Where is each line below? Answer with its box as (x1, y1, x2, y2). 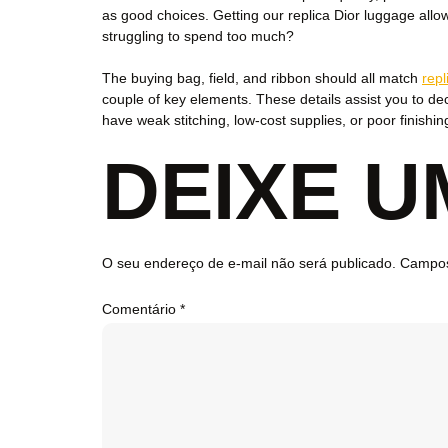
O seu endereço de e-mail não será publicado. (102, 255, 396, 271)
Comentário (102, 301, 180, 317)
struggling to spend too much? (102, 28, 294, 44)
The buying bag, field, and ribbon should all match (102, 70, 422, 86)
